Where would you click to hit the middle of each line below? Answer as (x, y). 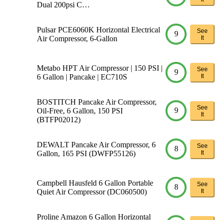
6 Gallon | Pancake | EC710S (82, 77)
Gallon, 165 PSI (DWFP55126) (86, 153)
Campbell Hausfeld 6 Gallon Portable (95, 183)
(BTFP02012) (59, 119)
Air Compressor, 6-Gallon (77, 38)
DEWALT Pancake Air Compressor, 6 (96, 144)
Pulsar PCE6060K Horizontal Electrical (98, 29)
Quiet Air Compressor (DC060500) (92, 192)
